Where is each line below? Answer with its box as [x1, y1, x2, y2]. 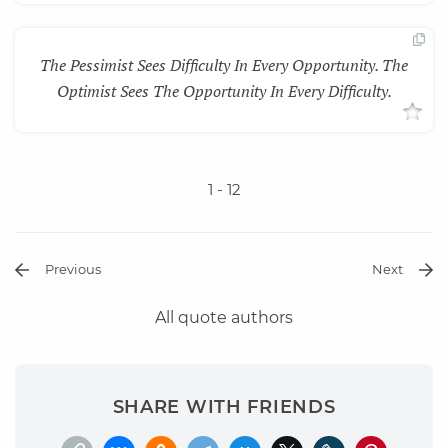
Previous [45, 260, 101, 277]
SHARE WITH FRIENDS [112, 395, 336, 418]
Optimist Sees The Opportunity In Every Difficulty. [56, 79, 392, 102]
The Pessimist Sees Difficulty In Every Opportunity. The [40, 53, 408, 76]
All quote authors [155, 307, 293, 327]
